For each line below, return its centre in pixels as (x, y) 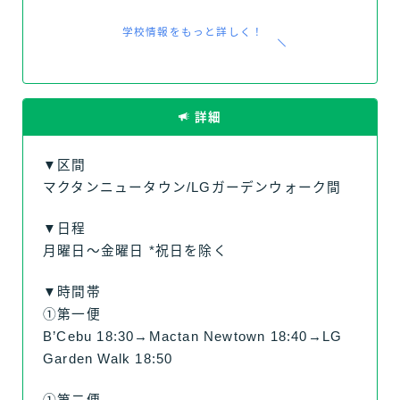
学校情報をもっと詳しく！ (193, 31)
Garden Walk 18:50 (108, 359)
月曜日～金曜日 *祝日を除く (135, 251)
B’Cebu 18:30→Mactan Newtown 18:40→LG (193, 337)
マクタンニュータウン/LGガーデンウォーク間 (192, 188)
